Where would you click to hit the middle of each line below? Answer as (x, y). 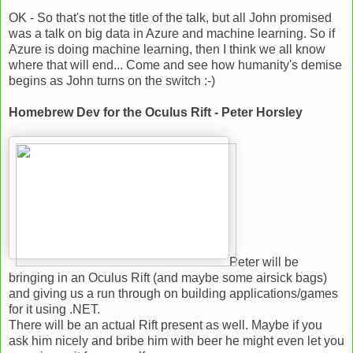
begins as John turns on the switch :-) (112, 80)
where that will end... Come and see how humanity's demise (175, 65)
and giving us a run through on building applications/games (173, 293)
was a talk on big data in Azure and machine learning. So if (172, 33)
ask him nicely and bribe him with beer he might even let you (176, 340)
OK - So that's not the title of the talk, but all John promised (170, 17)
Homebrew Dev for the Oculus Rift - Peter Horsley (156, 112)
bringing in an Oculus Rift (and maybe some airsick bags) (168, 277)
